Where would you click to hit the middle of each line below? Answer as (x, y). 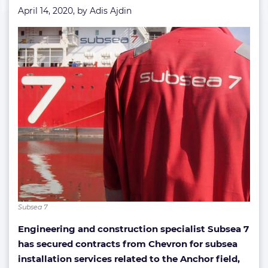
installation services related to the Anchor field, (129, 258)
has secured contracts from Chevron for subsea (128, 243)
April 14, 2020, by (54, 11)
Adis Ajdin (111, 11)
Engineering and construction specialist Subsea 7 (133, 229)
